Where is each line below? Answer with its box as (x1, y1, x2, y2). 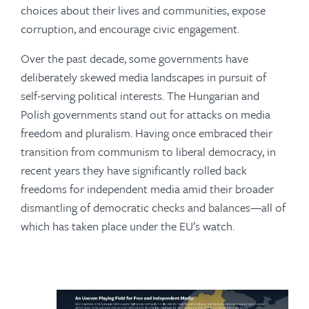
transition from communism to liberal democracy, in (21, 143, 276, 160)
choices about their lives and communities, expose (21, 1, 266, 19)
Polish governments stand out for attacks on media (21, 106, 270, 123)
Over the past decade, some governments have (21, 50, 248, 67)
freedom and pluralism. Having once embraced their (21, 124, 272, 141)
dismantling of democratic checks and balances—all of (21, 199, 286, 216)
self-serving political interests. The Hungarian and (21, 87, 259, 104)
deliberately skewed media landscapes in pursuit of (21, 68, 266, 86)
